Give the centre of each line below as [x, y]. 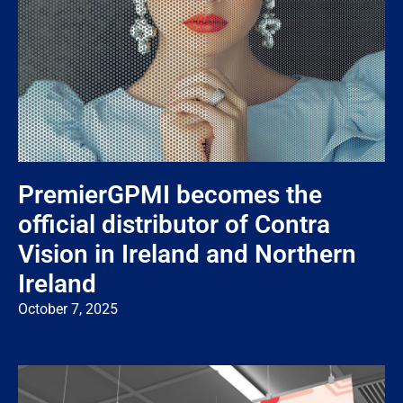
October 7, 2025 [68, 309]
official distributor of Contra [174, 224]
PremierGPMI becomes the [170, 194]
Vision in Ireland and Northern [187, 254]
